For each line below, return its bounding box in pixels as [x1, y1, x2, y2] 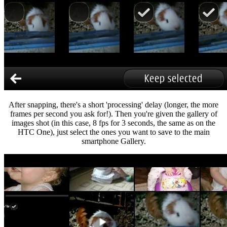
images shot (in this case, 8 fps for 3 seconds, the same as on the [12, 118, 215, 127]
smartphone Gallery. [81, 136, 146, 145]
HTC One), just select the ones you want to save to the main [17, 127, 210, 136]
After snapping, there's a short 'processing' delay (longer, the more [9, 100, 218, 109]
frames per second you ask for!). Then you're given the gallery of [10, 109, 217, 118]
